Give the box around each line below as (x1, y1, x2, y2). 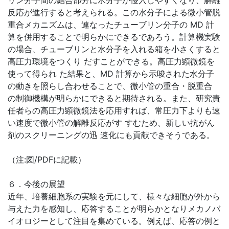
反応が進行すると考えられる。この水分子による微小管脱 (8, 7, 220, 18)
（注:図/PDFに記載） (8, 154, 86, 165)
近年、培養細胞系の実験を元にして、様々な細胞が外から (8, 191, 220, 202)
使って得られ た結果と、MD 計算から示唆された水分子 (8, 68, 214, 79)
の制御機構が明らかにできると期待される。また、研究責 (8, 93, 220, 104)
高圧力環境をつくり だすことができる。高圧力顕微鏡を (8, 56, 215, 67)
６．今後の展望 (8, 179, 65, 190)
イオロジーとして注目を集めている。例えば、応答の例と (8, 216, 220, 226)
